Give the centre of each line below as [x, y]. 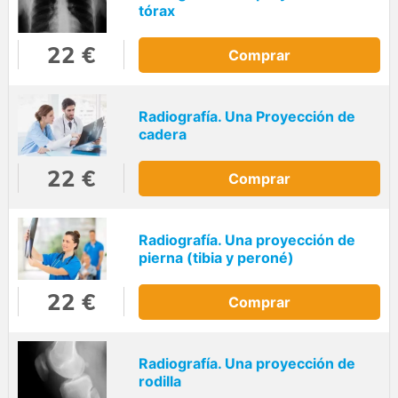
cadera [163, 135]
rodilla [160, 382]
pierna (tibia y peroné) [216, 258]
